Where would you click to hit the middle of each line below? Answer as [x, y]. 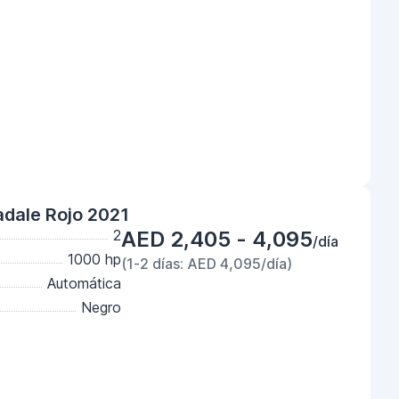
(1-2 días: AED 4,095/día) [207, 264]
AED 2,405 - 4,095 [217, 239]
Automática [84, 283]
